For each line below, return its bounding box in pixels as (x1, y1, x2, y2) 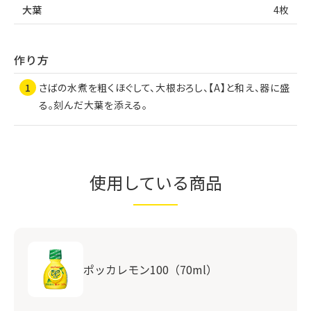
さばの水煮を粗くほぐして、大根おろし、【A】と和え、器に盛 (39, 80, 290, 94)
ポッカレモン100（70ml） (83, 260, 217, 278)
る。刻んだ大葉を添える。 (39, 97, 148, 112)
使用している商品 (89, 169, 222, 194)
